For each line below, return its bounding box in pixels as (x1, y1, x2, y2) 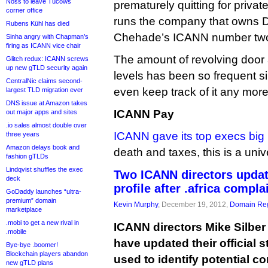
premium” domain (6, 197, 56, 204)
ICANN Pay (114, 108, 174, 120)
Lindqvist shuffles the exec (6, 166, 83, 173)
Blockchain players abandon (6, 250, 88, 257)
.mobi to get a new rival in (6, 219, 79, 226)
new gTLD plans (6, 259, 53, 266)
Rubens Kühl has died (6, 20, 69, 27)
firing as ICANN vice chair (6, 42, 81, 49)
